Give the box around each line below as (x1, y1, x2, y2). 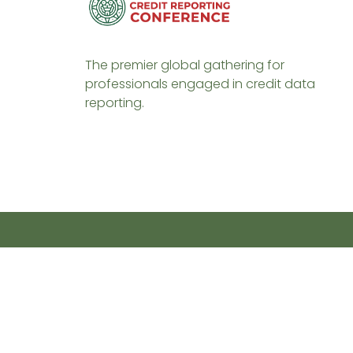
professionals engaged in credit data (84, 74, 315, 93)
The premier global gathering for (84, 55, 284, 74)
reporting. (84, 93, 144, 112)
